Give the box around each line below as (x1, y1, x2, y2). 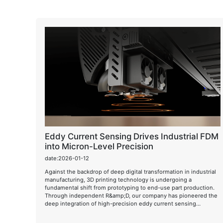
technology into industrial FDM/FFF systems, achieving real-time (45, 208, 219, 215)
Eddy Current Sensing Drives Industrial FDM (45, 131, 219, 141)
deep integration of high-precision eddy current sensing (45, 200, 196, 207)
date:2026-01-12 (45, 154, 89, 162)
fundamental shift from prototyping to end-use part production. (45, 184, 215, 191)
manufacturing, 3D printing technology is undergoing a (45, 176, 192, 183)
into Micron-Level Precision (45, 141, 153, 151)
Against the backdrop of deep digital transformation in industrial (45, 168, 216, 175)
